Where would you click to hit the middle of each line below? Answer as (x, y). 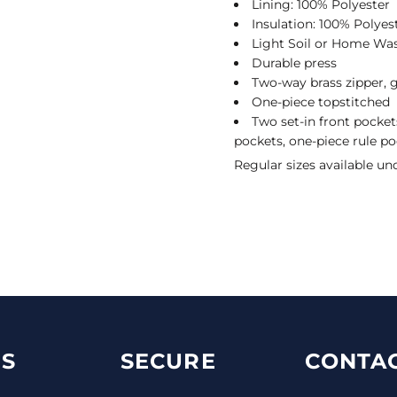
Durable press (294, 62)
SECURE (168, 361)
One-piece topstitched (321, 101)
